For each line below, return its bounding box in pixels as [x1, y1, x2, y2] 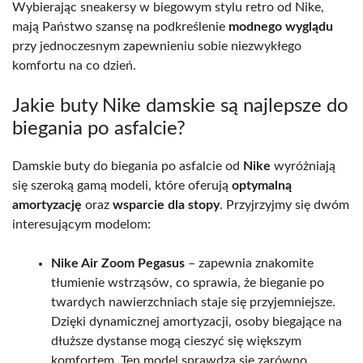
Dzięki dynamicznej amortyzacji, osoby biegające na [51, 314, 342, 328]
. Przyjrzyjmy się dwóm [220, 198, 349, 211]
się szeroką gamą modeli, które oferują [12, 178, 232, 192]
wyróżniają [271, 159, 335, 173]
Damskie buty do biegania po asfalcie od [12, 159, 243, 173]
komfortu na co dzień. [12, 58, 136, 72]
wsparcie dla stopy [113, 198, 220, 211]
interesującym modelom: [12, 217, 151, 231]
